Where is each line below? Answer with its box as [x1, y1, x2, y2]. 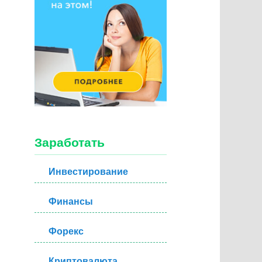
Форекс [49, 226, 84, 236]
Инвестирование [49, 166, 129, 177]
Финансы [49, 196, 94, 206]
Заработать [35, 136, 105, 150]
